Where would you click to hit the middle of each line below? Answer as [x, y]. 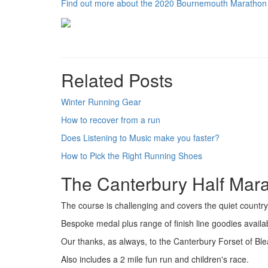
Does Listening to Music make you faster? [140, 137]
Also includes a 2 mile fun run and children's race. [156, 259]
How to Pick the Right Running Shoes [132, 155]
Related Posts [117, 80]
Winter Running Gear [101, 101]
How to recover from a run [111, 119]
